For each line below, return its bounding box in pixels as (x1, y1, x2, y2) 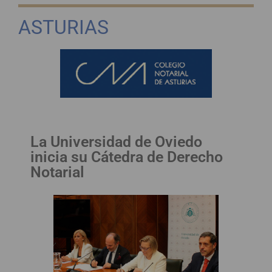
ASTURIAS (18, 15, 109, 39)
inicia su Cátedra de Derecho (30, 148, 223, 166)
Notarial (30, 163, 84, 181)
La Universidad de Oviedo (30, 132, 202, 151)
